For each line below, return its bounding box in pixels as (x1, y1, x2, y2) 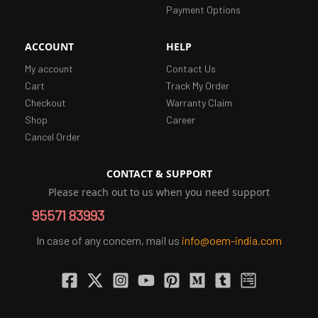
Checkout (25, 96, 66, 109)
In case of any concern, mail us (36, 233, 182, 247)
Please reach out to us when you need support (48, 185, 270, 199)
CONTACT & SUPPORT (106, 166, 212, 180)
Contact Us (166, 62, 216, 75)
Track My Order (166, 79, 229, 92)
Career (166, 113, 195, 126)
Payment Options (166, 3, 241, 16)
